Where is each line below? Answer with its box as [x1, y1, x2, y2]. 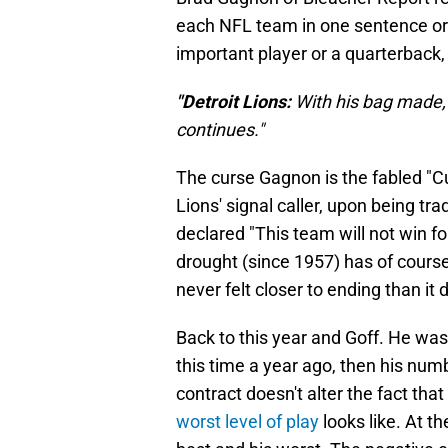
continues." [176, 119, 264, 141]
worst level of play [176, 411, 319, 433]
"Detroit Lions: [176, 91, 295, 113]
